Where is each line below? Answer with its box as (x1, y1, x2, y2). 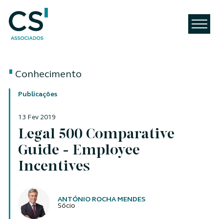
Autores (17, 179, 66, 194)
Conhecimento (15, 69, 82, 80)
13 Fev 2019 (18, 114, 56, 121)
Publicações (18, 91, 57, 98)
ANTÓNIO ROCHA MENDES (57, 197, 146, 203)
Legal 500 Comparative (18, 128, 175, 142)
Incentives (18, 160, 90, 174)
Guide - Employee (18, 144, 140, 158)
